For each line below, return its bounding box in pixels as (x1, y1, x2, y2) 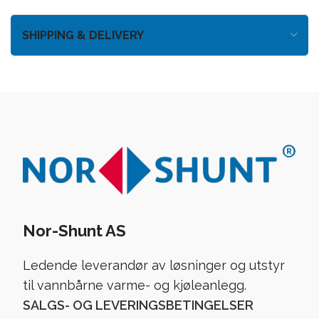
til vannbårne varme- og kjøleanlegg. (23, 277, 246, 293)
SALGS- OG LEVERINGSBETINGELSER (23, 297, 253, 313)
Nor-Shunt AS (23, 221, 126, 240)
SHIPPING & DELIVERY (22, 28, 144, 42)
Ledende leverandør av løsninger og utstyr (23, 257, 285, 273)
